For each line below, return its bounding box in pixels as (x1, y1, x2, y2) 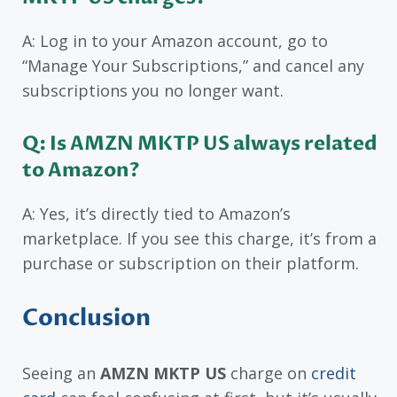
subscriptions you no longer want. (22, 79, 284, 101)
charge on (226, 362, 311, 385)
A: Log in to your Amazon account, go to (22, 29, 328, 51)
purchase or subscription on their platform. (22, 252, 359, 274)
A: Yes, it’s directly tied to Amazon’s (22, 202, 291, 224)
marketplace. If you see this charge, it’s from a (22, 227, 377, 249)
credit (311, 362, 356, 385)
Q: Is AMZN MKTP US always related (22, 129, 378, 157)
